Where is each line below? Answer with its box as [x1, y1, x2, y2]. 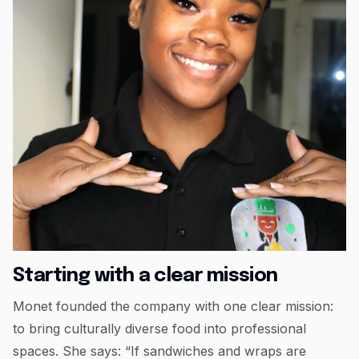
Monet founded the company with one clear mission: [13, 298, 333, 315]
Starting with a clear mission [13, 266, 278, 287]
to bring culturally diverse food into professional [13, 321, 306, 337]
